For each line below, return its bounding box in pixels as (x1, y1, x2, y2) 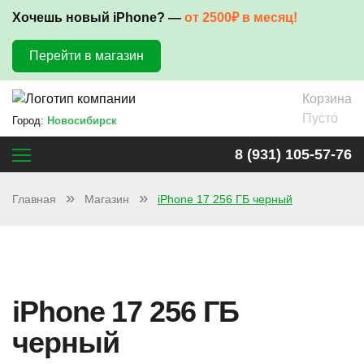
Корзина (302, 91, 352, 106)
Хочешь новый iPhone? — (12, 11, 184, 24)
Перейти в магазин (29, 49, 144, 63)
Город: (12, 115, 47, 128)
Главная (12, 193, 56, 206)
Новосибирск (47, 115, 117, 128)
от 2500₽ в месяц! (184, 11, 297, 24)
